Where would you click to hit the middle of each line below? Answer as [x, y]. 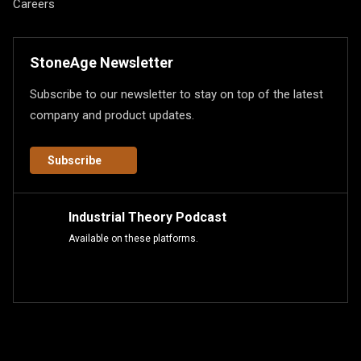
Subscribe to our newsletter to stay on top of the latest [176, 94]
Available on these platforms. [133, 239]
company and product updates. [112, 115]
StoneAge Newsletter [102, 62]
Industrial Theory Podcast [147, 217]
